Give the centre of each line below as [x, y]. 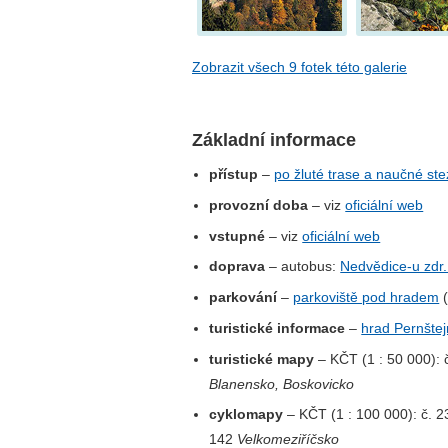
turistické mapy [262, 358]
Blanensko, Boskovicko [282, 383]
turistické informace [277, 327]
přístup [234, 174]
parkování [243, 297]
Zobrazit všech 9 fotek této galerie [299, 66]
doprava [237, 266]
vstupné [237, 235]
